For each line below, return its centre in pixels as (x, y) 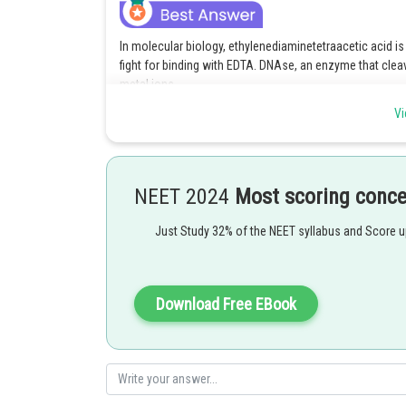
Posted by (141, 159)
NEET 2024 (184, 197)
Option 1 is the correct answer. (199, 118)
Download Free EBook (226, 304)
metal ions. (148, 84)
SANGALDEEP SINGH (172, 177)
